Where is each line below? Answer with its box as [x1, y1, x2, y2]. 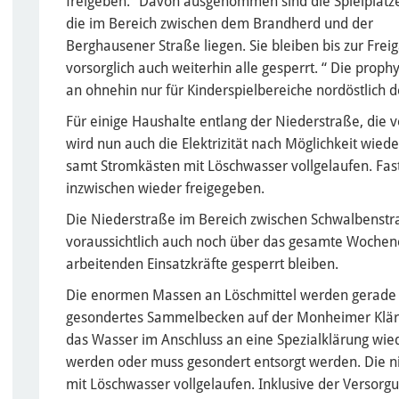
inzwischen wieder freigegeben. [66, 179, 268, 197]
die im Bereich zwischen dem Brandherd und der [66, 14, 373, 32]
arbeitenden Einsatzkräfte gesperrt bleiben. [66, 255, 342, 273]
